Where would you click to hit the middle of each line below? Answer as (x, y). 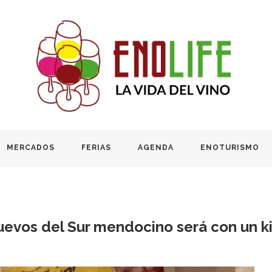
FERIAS (96, 147)
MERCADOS (31, 147)
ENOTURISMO (230, 147)
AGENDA (156, 147)
